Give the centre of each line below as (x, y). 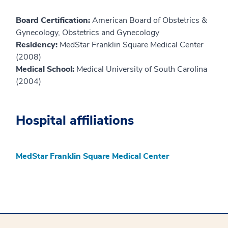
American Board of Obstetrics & (150, 20)
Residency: (38, 45)
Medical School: (46, 69)
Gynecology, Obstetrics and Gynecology (88, 32)
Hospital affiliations (75, 120)
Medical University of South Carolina (142, 69)
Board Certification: (54, 20)
